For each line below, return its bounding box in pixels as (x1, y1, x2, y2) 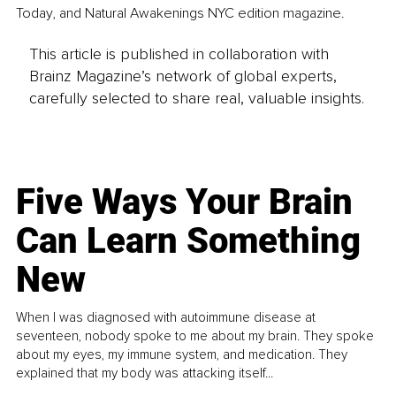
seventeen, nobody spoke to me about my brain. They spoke (16, 328, 375, 345)
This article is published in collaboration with (28, 44, 329, 65)
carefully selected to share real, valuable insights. (28, 88, 364, 109)
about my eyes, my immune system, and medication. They (16, 346, 348, 363)
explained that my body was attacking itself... (16, 365, 274, 382)
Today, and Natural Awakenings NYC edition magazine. (16, 4, 345, 22)
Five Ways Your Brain (16, 181, 354, 224)
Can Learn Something (16, 220, 362, 263)
